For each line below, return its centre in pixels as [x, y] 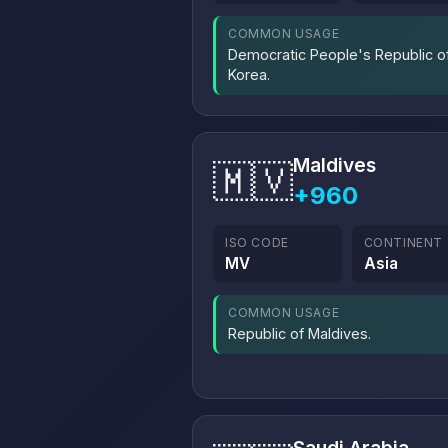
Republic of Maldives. [299, 333]
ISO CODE [257, 242]
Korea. [249, 74]
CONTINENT [403, 242]
